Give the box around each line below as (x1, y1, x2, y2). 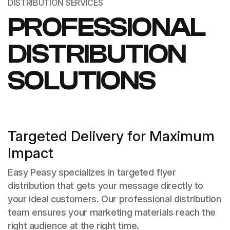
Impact (8, 144, 53, 162)
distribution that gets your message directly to (8, 180, 204, 191)
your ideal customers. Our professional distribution (8, 194, 221, 204)
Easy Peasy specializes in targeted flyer (8, 167, 176, 178)
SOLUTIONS (8, 66, 156, 96)
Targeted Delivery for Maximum (8, 127, 215, 145)
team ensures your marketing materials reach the (8, 207, 216, 218)
